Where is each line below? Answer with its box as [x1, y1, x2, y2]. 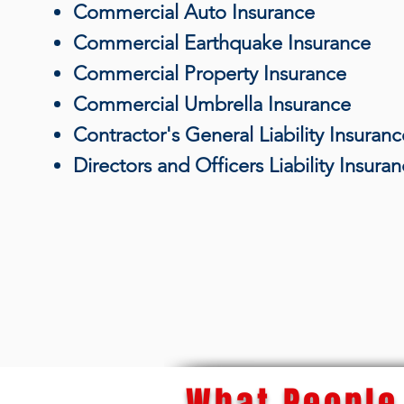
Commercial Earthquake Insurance [73, 31, 371, 55]
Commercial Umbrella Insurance [73, 92, 351, 116]
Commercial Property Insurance [73, 61, 346, 86]
